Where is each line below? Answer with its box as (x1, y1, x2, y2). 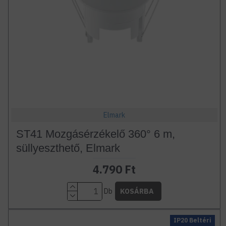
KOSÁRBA (120, 187, 154, 196)
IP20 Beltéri (174, 216, 212, 224)
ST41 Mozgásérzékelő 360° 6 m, (16, 128, 175, 141)
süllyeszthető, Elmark (16, 142, 120, 155)
